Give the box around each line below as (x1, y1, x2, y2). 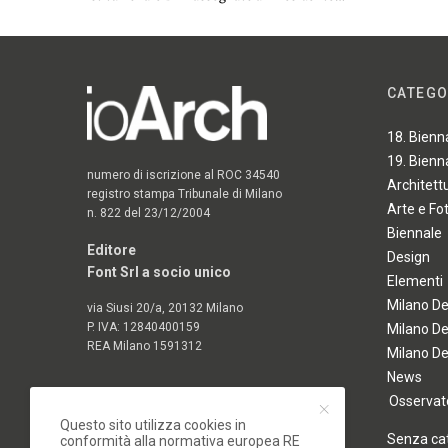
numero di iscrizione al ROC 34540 (87, 167, 281, 182)
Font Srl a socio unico (87, 263, 232, 280)
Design (387, 249, 430, 266)
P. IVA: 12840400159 (87, 319, 201, 334)
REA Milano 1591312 (87, 338, 203, 353)
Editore (87, 241, 136, 258)
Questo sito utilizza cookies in (60, 417, 247, 433)
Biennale (387, 225, 442, 242)
